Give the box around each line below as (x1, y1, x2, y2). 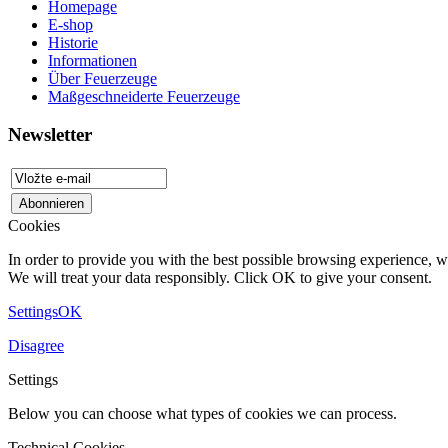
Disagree (8, 337, 64, 355)
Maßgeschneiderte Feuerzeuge (48, 87, 240, 105)
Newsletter (8, 124, 92, 146)
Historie (48, 33, 98, 51)
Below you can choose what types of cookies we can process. (8, 405, 397, 423)
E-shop (48, 15, 93, 33)
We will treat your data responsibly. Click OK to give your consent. (8, 269, 432, 287)
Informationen (48, 51, 137, 69)
